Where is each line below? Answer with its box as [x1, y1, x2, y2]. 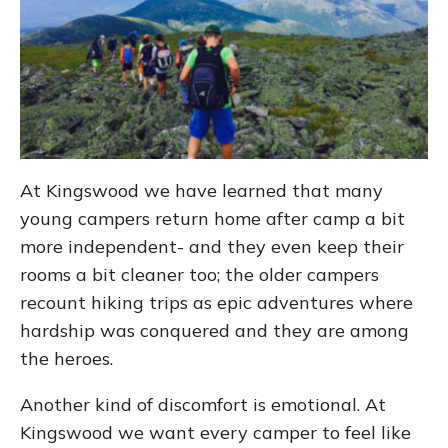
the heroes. [20, 347, 113, 371]
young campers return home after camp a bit [20, 207, 405, 231]
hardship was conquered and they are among [20, 319, 409, 343]
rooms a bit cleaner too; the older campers [20, 263, 379, 287]
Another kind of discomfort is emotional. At [20, 393, 386, 417]
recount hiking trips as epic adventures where [20, 291, 413, 315]
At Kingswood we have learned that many [20, 179, 383, 203]
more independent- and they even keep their [20, 235, 404, 259]
